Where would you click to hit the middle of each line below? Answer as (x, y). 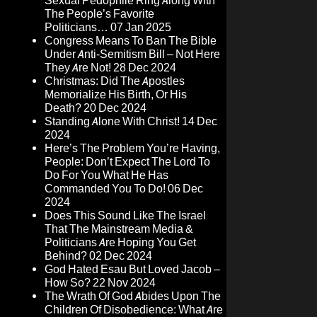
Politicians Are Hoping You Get (120, 243)
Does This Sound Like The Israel (125, 216)
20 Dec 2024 (115, 108)
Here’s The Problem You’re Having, (132, 149)
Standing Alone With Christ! (112, 122)
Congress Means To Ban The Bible (131, 41)
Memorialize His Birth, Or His (116, 95)
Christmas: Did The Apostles (115, 81)
